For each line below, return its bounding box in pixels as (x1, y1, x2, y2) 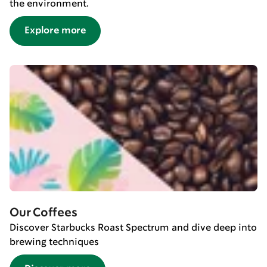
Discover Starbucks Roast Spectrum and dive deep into (10, 223, 257, 232)
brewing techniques (10, 237, 99, 247)
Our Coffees (10, 207, 77, 219)
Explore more (24, 26, 86, 35)
